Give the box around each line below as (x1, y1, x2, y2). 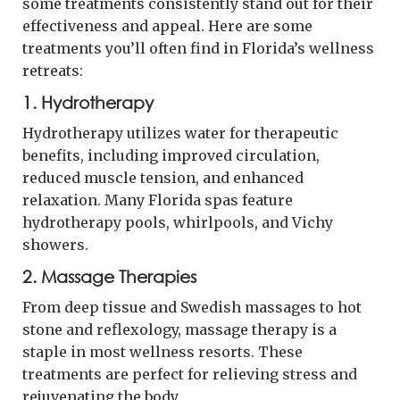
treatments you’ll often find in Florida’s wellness (22, 38, 374, 57)
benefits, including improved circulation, (22, 146, 320, 164)
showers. (22, 235, 88, 254)
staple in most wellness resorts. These (22, 342, 303, 361)
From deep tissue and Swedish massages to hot (22, 297, 362, 316)
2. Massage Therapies (22, 265, 196, 287)
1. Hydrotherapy (22, 91, 154, 112)
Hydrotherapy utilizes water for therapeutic (22, 123, 338, 142)
